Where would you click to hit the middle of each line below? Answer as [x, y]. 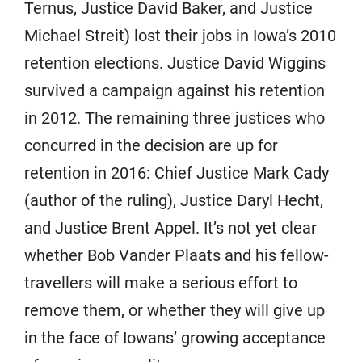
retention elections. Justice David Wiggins [175, 63]
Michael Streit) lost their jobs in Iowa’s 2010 [180, 36]
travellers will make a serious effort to [161, 283]
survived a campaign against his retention [175, 90]
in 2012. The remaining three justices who [175, 118]
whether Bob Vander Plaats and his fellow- [177, 255]
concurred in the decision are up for [151, 145]
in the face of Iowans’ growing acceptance [175, 338]
